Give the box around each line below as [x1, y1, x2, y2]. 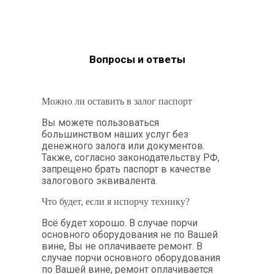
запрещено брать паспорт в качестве [42, 163, 211, 176]
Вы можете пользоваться [42, 117, 159, 129]
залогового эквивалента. [42, 175, 157, 187]
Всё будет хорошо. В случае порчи [42, 217, 198, 229]
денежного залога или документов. [42, 140, 205, 152]
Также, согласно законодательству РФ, [42, 152, 220, 164]
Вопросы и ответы [89, 53, 185, 66]
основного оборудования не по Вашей [42, 229, 218, 241]
